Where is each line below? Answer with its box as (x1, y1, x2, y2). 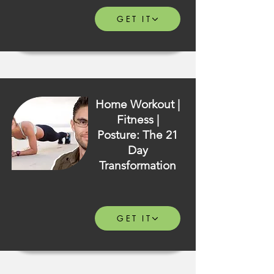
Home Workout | (95, 97, 180, 111)
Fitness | (116, 113, 159, 127)
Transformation (99, 158, 176, 172)
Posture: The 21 (97, 128, 178, 142)
